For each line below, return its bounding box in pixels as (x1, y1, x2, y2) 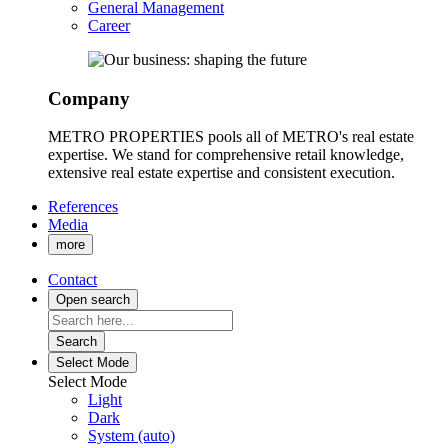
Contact (48, 271, 97, 289)
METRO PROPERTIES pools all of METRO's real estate (48, 128, 414, 146)
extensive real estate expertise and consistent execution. (48, 164, 395, 182)
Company (48, 87, 130, 109)
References (48, 198, 118, 216)
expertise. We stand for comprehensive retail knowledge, (48, 146, 404, 164)
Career (88, 17, 130, 34)
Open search (56, 292, 130, 308)
